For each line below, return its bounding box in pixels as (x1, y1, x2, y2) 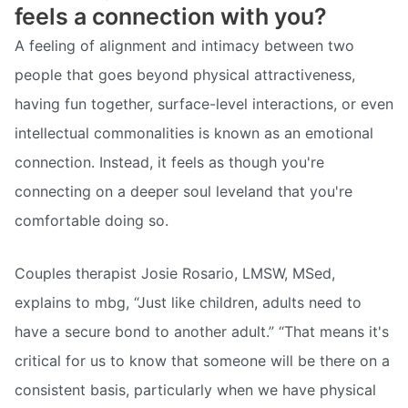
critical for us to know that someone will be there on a (15, 351, 390, 370)
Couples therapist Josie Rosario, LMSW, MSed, (15, 263, 335, 282)
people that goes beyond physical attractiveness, (15, 66, 355, 85)
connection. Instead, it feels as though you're (15, 153, 324, 172)
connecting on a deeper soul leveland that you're (15, 182, 352, 201)
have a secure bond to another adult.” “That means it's (15, 321, 389, 341)
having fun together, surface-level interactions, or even (15, 95, 393, 114)
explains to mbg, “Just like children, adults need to (15, 292, 362, 311)
